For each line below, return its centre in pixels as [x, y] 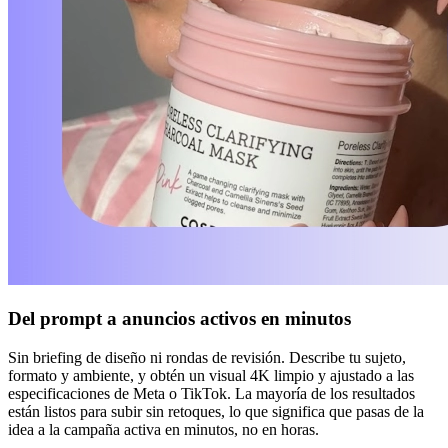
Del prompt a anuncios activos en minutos [179, 318]
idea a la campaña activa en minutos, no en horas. [163, 429]
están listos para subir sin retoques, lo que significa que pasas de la [216, 411]
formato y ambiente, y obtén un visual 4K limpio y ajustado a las [211, 375]
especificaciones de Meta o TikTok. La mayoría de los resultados [211, 393]
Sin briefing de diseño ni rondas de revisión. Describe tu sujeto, [207, 357]
